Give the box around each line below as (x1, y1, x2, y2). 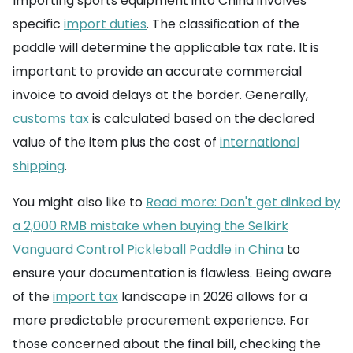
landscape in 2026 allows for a (118, 288, 307, 307)
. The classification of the (147, 15, 299, 34)
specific (13, 15, 64, 34)
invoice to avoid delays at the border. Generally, (13, 86, 308, 105)
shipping (13, 157, 65, 176)
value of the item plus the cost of (13, 133, 220, 152)
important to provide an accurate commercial (13, 62, 302, 81)
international (220, 133, 299, 152)
